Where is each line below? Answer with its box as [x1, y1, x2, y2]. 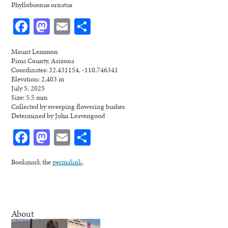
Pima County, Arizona [11, 55, 75, 66]
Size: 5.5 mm [11, 92, 48, 102]
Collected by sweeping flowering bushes [11, 101, 125, 111]
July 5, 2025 [11, 82, 45, 93]
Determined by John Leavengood [11, 110, 105, 121]
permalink [52, 156, 82, 167]
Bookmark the [11, 156, 53, 167]
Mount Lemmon [11, 46, 59, 56]
